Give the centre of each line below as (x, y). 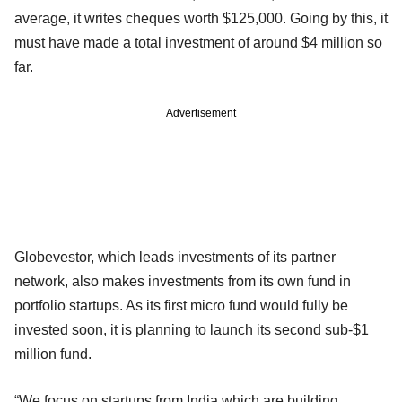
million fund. (53, 354)
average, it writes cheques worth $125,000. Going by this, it (201, 18)
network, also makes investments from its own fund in (183, 281)
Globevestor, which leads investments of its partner (175, 257)
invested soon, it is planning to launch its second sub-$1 (192, 329)
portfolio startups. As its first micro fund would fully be (181, 305)
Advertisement (201, 113)
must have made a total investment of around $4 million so (198, 42)
